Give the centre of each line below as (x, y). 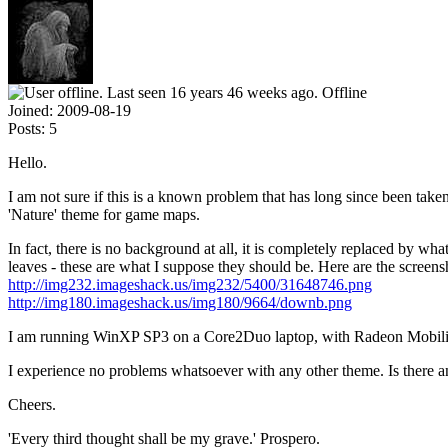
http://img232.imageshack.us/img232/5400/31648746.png (190, 284)
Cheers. (32, 404)
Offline (344, 92)
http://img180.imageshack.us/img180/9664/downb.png (180, 302)
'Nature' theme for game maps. (104, 214)
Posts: (26, 128)
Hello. (27, 162)
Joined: (30, 110)
